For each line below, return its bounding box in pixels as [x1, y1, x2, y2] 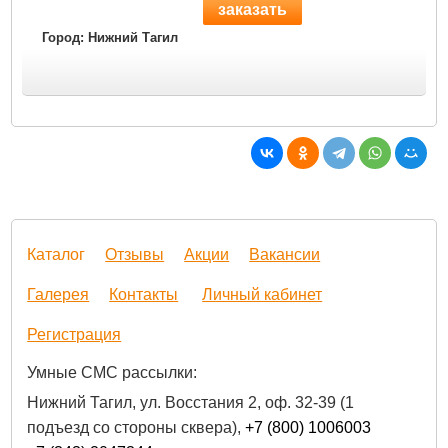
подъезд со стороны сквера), [27, 419, 246, 437]
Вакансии [249, 246, 321, 264]
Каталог [27, 246, 86, 264]
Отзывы [105, 246, 165, 264]
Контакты [109, 286, 179, 304]
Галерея [27, 286, 90, 304]
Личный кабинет [202, 286, 323, 304]
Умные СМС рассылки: [27, 364, 198, 382]
